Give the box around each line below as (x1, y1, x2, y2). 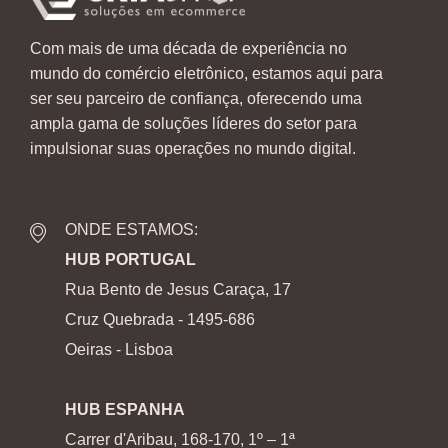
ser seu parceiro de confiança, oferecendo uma (30, 90, 362, 108)
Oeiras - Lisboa (65, 341, 173, 359)
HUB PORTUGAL (65, 251, 196, 269)
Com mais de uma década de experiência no (30, 40, 347, 58)
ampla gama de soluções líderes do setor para (30, 115, 357, 133)
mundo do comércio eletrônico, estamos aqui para (30, 65, 383, 83)
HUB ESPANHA (65, 401, 185, 419)
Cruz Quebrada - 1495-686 (65, 311, 255, 329)
